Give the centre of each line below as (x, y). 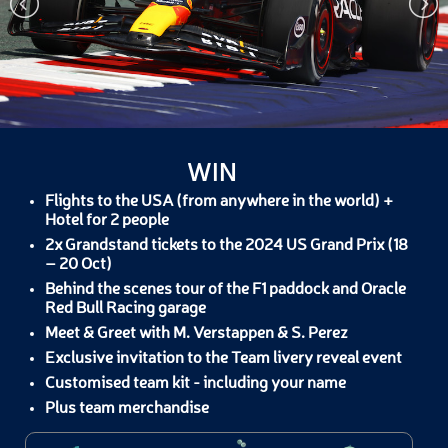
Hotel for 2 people (107, 221)
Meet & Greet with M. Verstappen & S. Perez (196, 334)
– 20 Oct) (78, 265)
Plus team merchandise (127, 409)
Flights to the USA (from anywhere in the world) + (219, 202)
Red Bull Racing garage (125, 309)
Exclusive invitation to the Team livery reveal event (223, 359)
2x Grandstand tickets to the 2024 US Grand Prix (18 (226, 246)
